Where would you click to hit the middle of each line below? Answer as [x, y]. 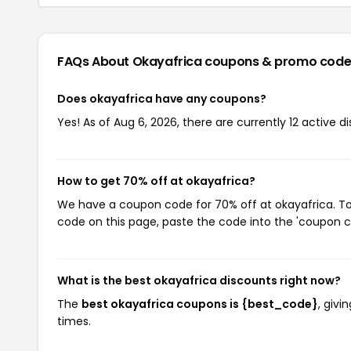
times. [74, 321]
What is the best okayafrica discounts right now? [199, 280]
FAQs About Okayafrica [131, 61]
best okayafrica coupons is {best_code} [200, 304]
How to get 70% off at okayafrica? [156, 181]
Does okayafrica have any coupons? [162, 98]
